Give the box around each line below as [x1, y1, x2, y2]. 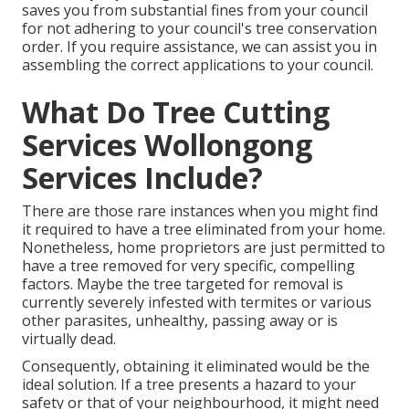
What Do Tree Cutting [22, 91, 330, 131]
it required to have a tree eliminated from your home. [22, 218, 385, 239]
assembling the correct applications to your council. [22, 54, 373, 75]
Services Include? [22, 157, 263, 197]
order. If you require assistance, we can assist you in [22, 36, 377, 57]
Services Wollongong [22, 124, 312, 164]
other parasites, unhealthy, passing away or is [22, 309, 338, 330]
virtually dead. [22, 328, 116, 349]
